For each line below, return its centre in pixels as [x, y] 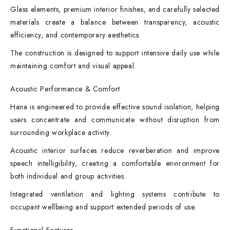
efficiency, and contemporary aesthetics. [76, 35]
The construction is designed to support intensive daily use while [115, 53]
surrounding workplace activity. [61, 132]
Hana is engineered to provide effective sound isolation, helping [115, 107]
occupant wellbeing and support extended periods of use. [103, 207]
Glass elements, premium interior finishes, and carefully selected [115, 9]
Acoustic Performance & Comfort [65, 89]
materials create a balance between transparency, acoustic [115, 22]
